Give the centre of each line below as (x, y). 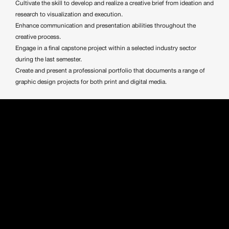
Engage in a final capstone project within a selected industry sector (106, 48)
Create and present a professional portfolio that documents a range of (110, 71)
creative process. (38, 37)
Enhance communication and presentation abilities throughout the (106, 26)
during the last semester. (49, 59)
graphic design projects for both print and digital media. (91, 82)
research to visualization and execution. (69, 14)
